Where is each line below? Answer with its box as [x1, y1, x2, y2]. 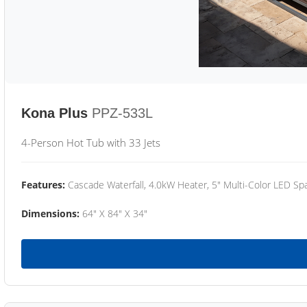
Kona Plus [21, 106, 88, 121]
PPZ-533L [92, 106, 153, 121]
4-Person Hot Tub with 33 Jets [21, 136, 160, 149]
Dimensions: [21, 207, 79, 220]
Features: [21, 178, 65, 191]
